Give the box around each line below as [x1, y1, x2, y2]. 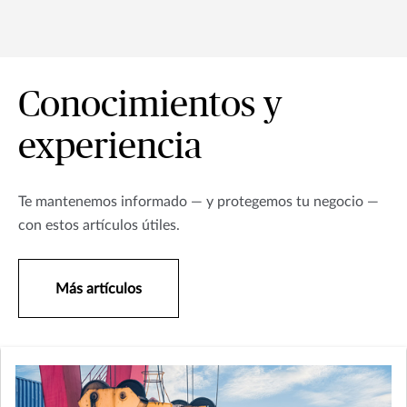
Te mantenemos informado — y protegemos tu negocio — [18, 194, 379, 210]
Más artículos [55, 282, 142, 297]
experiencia [18, 129, 203, 166]
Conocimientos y [18, 87, 282, 124]
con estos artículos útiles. [18, 218, 180, 233]
